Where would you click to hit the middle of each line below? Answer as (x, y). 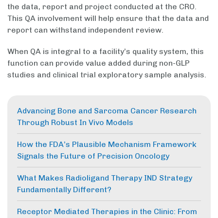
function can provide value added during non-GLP (99, 63)
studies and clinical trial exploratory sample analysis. (107, 75)
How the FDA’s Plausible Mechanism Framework (107, 145)
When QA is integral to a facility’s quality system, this (106, 52)
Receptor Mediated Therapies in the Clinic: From (107, 212)
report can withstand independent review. (85, 30)
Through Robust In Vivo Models (75, 123)
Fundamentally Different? (64, 190)
